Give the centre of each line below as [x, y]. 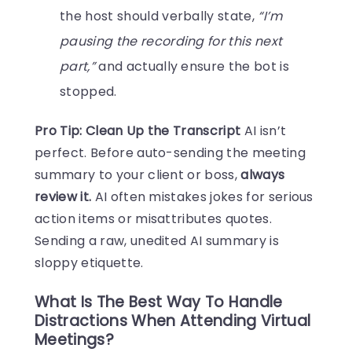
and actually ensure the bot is [192, 66]
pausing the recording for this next [171, 41]
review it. [63, 196]
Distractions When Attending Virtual [173, 321]
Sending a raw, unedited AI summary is [157, 240]
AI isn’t [264, 130]
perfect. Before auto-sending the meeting [170, 152]
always [263, 174]
